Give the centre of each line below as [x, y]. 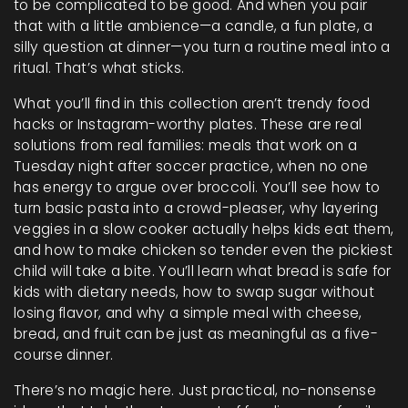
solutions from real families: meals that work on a [185, 145]
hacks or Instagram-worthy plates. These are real [188, 124]
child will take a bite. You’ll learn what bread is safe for [203, 271]
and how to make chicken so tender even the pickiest [204, 250]
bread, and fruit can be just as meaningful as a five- [196, 334]
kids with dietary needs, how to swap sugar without [194, 292]
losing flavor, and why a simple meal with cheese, [188, 313]
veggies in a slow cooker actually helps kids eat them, [204, 229]
